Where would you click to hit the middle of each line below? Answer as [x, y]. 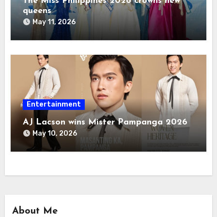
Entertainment [54, 105]
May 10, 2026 [55, 134]
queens [37, 11]
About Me [35, 211]
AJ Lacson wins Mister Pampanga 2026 [105, 123]
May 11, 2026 [54, 22]
